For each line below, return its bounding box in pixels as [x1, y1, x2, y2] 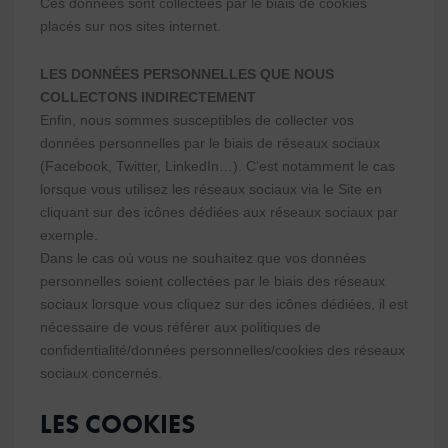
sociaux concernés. [40, 365, 162, 381]
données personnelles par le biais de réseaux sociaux [40, 135, 380, 151]
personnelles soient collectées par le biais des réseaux [40, 273, 385, 289]
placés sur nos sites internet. [40, 18, 221, 34]
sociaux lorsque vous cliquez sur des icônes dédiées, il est [40, 296, 408, 312]
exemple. [40, 227, 98, 243]
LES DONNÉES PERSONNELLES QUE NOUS [40, 66, 334, 82]
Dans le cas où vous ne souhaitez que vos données [40, 250, 366, 266]
